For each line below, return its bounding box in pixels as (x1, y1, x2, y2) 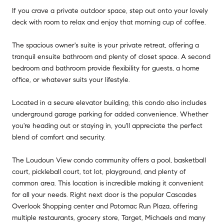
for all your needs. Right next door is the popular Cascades (12, 190, 196, 199)
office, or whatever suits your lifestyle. (12, 75, 130, 84)
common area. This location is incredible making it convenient (12, 178, 203, 187)
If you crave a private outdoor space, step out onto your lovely (12, 6, 208, 15)
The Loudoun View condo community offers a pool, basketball (12, 155, 206, 164)
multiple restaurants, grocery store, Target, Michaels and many (12, 213, 205, 222)
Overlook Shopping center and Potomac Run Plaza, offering (12, 201, 197, 210)
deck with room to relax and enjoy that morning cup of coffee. (12, 17, 206, 26)
